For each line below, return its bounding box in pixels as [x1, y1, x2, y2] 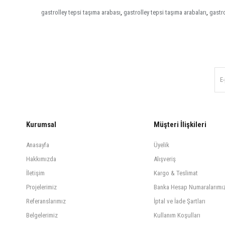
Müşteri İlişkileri [154, 120, 206, 129]
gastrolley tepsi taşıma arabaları [124, 8, 206, 16]
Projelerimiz [26, 183, 57, 191]
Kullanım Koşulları [154, 211, 200, 219]
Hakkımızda [26, 155, 56, 163]
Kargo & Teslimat [154, 169, 198, 177]
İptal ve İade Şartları [154, 197, 205, 205]
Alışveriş [154, 155, 176, 163]
